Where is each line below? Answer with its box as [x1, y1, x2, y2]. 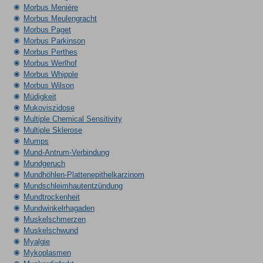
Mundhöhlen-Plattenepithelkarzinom [23, 170, 144, 179]
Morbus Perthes [23, 48, 77, 56]
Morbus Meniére [23, 3, 78, 12]
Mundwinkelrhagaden [23, 204, 95, 213]
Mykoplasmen [23, 248, 71, 257]
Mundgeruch [23, 159, 65, 168]
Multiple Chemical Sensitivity [23, 114, 122, 123]
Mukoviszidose [23, 103, 75, 112]
